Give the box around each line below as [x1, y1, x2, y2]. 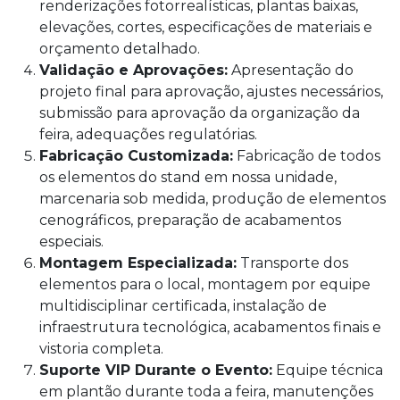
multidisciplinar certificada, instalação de [39, 296, 327, 314]
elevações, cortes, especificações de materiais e [39, 18, 372, 36]
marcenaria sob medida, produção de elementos [39, 189, 386, 207]
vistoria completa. [39, 339, 163, 357]
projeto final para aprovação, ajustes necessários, [39, 82, 383, 100]
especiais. [39, 232, 104, 250]
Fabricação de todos [233, 146, 380, 164]
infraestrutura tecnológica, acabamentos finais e [39, 318, 381, 336]
